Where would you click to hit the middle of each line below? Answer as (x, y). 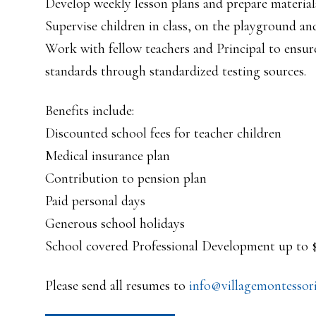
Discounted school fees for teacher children (163, 133)
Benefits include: (90, 111)
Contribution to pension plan (126, 178)
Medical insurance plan (108, 156)
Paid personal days (95, 201)
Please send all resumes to (117, 286)
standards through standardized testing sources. (176, 71)
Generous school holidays (115, 224)
